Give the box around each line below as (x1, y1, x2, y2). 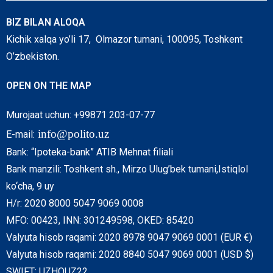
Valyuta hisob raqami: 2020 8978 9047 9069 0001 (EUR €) (6, 232, 252, 244)
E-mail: (6, 129, 35, 141)
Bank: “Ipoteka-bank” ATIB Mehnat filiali (6, 146, 173, 158)
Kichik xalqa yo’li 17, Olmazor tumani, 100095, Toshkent (6, 34, 243, 46)
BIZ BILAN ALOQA (6, 16, 85, 29)
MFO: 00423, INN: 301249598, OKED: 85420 (6, 214, 194, 227)
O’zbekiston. (6, 51, 59, 63)
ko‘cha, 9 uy (6, 180, 54, 193)
